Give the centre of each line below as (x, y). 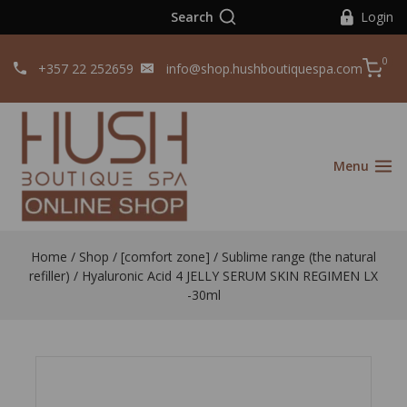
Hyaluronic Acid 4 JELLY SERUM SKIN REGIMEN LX (230, 275)
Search (192, 16)
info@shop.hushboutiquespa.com (264, 68)
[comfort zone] (165, 256)
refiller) (50, 275)
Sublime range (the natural (299, 256)
